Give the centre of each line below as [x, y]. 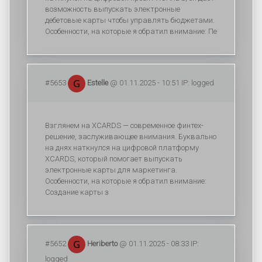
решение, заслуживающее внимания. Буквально [131, 137]
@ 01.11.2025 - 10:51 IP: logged [161, 82]
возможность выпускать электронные [113, 9]
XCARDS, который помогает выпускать [114, 159]
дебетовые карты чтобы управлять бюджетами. [130, 20]
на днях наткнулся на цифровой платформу [122, 148]
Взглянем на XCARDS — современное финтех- [124, 125]
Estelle [97, 82]
